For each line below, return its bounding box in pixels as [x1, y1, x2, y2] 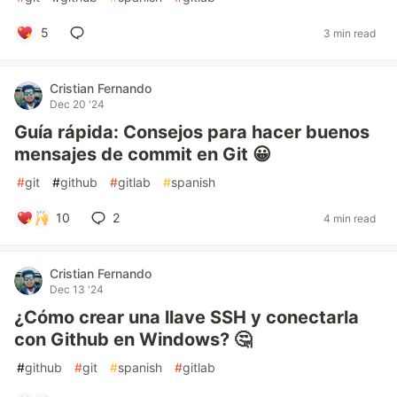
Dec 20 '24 [50, 97, 105, 111]
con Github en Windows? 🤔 [14, 329, 252, 350]
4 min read [323, 211, 376, 225]
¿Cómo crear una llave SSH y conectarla [14, 307, 359, 328]
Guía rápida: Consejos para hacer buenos [14, 121, 370, 143]
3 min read [323, 26, 376, 40]
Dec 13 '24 [50, 283, 104, 296]
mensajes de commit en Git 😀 [14, 144, 271, 165]
